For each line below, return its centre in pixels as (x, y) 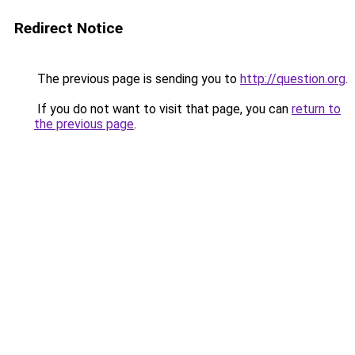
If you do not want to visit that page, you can (163, 109)
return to (316, 109)
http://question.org (293, 79)
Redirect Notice (69, 28)
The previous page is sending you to (137, 79)
